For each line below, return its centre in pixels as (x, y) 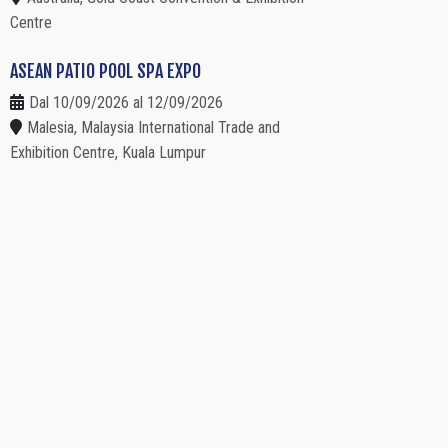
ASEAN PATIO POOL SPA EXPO (105, 71)
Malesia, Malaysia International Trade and (153, 128)
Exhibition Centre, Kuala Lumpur (108, 153)
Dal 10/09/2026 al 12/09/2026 (126, 103)
